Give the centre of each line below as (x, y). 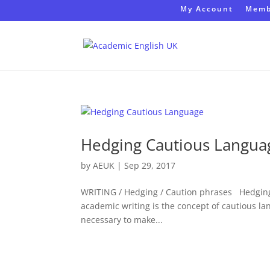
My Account (206, 9)
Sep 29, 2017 (150, 165)
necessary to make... (122, 220)
